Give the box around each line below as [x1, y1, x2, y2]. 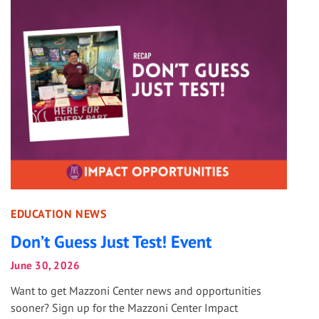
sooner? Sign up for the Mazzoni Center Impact [11, 300, 238, 315]
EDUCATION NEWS [11, 206, 107, 221]
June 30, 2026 [11, 258, 80, 272]
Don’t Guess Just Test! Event [11, 231, 211, 253]
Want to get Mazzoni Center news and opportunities [11, 283, 261, 298]
